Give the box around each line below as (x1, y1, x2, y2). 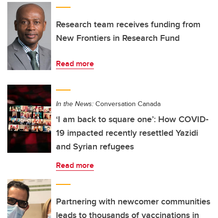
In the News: (56, 99, 93, 109)
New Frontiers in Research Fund (56, 32, 180, 44)
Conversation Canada (93, 99, 161, 109)
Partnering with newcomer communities (56, 195, 210, 208)
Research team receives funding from (56, 18, 200, 31)
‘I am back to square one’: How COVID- (56, 113, 208, 126)
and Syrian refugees (56, 140, 134, 153)
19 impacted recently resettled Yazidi (56, 127, 198, 139)
